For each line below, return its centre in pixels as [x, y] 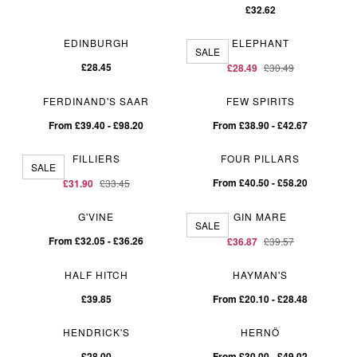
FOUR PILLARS [261, 158]
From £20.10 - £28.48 [261, 298]
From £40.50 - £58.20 [261, 182]
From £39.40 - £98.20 [96, 125]
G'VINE [96, 216]
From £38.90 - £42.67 [261, 125]
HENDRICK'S [96, 331]
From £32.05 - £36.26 [96, 240]
